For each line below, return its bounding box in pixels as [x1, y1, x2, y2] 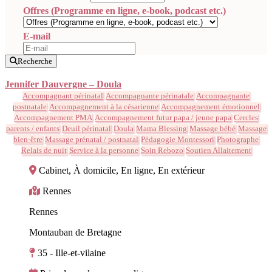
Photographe [217, 134, 259, 144]
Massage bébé [189, 123, 236, 133]
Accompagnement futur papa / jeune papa [95, 112, 231, 122]
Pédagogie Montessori [141, 134, 214, 144]
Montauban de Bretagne [29, 226, 121, 237]
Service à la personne [69, 145, 138, 155]
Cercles [234, 112, 258, 122]
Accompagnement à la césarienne [49, 101, 158, 111]
